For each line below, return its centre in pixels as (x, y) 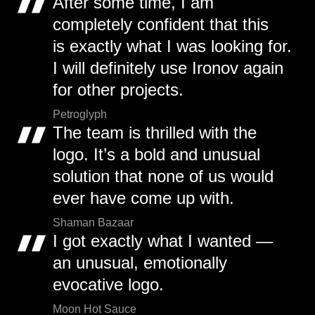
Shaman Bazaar (93, 223)
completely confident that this (161, 24)
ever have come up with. (143, 198)
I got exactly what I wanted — (163, 241)
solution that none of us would (163, 176)
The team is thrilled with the (155, 133)
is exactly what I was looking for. (172, 46)
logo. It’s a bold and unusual (156, 154)
